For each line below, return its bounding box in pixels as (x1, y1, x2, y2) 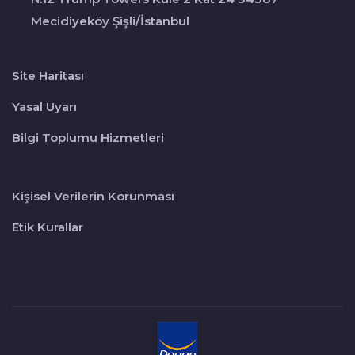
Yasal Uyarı (12, 99, 77, 114)
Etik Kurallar (12, 219, 83, 235)
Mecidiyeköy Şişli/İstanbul (31, 13, 189, 29)
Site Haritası (12, 68, 84, 83)
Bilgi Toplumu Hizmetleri (12, 130, 164, 145)
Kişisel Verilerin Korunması (12, 189, 174, 204)
